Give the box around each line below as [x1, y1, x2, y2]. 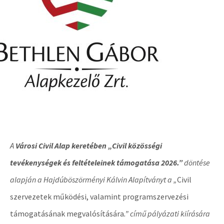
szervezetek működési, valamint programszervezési [10, 191, 188, 201]
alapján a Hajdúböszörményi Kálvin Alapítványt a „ [10, 174, 177, 184]
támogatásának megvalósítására [10, 208, 124, 218]
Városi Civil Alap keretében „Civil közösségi [14, 140, 162, 150]
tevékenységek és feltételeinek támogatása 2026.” [10, 157, 184, 167]
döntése [184, 157, 210, 167]
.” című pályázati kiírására [124, 208, 210, 218]
